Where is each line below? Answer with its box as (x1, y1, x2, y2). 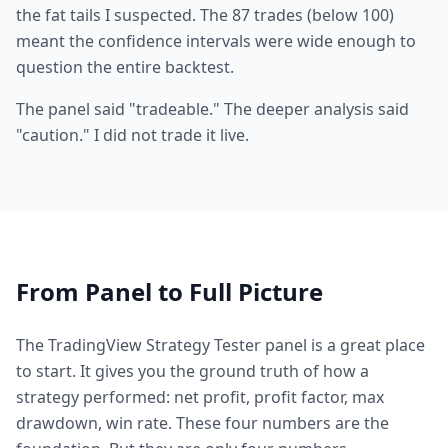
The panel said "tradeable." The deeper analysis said (16, 98, 409, 120)
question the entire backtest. (16, 56, 234, 78)
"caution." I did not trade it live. (16, 124, 249, 146)
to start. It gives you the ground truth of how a (16, 360, 369, 382)
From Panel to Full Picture (16, 275, 323, 308)
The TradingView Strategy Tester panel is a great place (16, 334, 425, 356)
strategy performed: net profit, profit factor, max (16, 386, 384, 408)
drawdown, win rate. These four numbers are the (16, 412, 389, 434)
